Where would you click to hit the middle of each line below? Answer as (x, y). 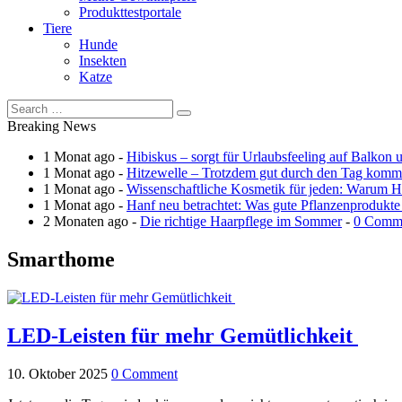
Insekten (103, 60)
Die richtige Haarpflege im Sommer (241, 221)
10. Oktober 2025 (57, 373)
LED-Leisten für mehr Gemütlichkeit (183, 335)
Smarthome (61, 259)
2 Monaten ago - (92, 221)
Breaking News (52, 126)
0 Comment (144, 373)
